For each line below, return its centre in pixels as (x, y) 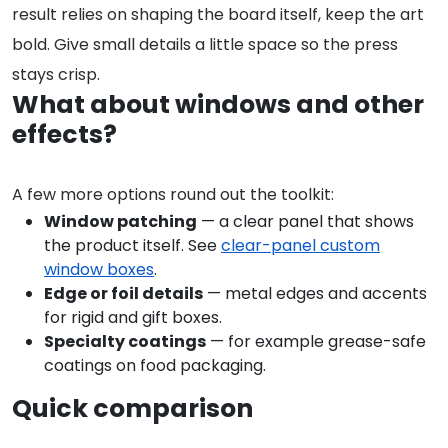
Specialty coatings (125, 341)
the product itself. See (132, 245)
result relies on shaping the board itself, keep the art (218, 14)
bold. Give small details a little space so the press (205, 44)
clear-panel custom (300, 245)
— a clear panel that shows (305, 221)
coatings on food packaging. (155, 365)
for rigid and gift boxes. (133, 317)
